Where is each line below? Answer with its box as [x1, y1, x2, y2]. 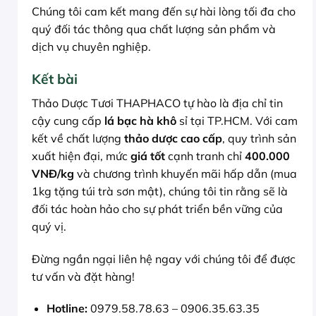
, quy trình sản [222, 130, 296, 145]
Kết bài [32, 71, 78, 88]
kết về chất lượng [32, 130, 124, 145]
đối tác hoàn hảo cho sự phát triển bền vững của [32, 201, 283, 216]
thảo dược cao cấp [124, 130, 222, 145]
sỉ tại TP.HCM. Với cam [176, 113, 298, 128]
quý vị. [32, 219, 66, 233]
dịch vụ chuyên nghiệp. [32, 39, 151, 54]
